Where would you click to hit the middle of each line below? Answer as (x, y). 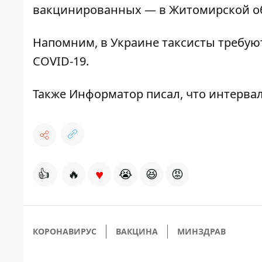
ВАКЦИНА (137, 232)
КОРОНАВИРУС (65, 232)
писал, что (176, 94)
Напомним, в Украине (97, 43)
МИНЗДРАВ (201, 232)
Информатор (106, 94)
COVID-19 (59, 61)
